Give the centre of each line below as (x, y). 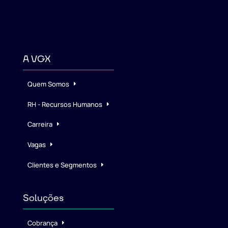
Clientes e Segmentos (62, 165)
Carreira (40, 124)
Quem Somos (48, 84)
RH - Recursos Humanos (65, 104)
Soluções (43, 198)
